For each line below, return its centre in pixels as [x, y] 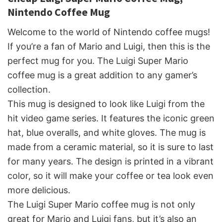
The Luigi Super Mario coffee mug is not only [101, 204]
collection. [29, 89]
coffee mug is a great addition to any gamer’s [102, 75]
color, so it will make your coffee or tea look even [111, 175]
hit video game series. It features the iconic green [111, 118]
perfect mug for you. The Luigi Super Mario [98, 60]
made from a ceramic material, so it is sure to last [111, 147]
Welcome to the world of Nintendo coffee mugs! [109, 32]
